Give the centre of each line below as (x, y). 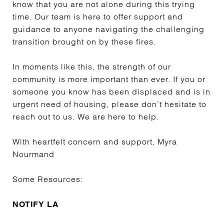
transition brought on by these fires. (84, 41)
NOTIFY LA (36, 204)
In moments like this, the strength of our (92, 66)
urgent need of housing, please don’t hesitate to (109, 104)
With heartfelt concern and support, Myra (95, 141)
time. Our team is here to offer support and (98, 16)
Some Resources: (48, 179)
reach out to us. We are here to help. (86, 116)
